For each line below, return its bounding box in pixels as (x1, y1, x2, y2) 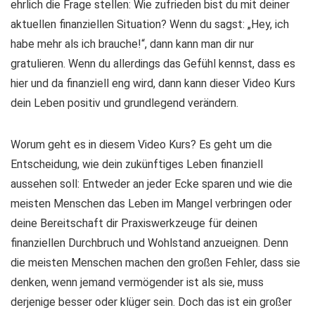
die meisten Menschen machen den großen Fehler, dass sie (11, 256, 300, 269)
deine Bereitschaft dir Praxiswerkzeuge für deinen (11, 217, 257, 230)
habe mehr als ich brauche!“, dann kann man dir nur (11, 37, 254, 51)
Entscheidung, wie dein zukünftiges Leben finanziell (11, 157, 263, 171)
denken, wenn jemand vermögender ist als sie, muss (11, 276, 264, 289)
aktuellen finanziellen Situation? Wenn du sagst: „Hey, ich (11, 18, 289, 31)
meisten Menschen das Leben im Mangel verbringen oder (11, 197, 292, 210)
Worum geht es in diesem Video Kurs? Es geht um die (11, 138, 272, 151)
